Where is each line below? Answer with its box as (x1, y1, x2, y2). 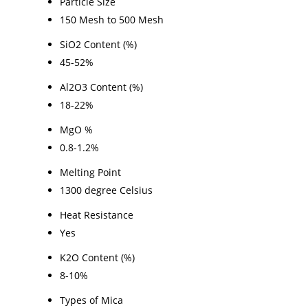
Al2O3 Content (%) (60, 80, 143, 93)
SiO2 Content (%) (60, 37, 137, 51)
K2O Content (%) (60, 250, 135, 264)
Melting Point (60, 165, 121, 179)
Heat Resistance (60, 208, 133, 221)
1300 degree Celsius (60, 183, 153, 197)
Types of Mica (60, 293, 123, 307)
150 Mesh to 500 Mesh (60, 12, 164, 26)
